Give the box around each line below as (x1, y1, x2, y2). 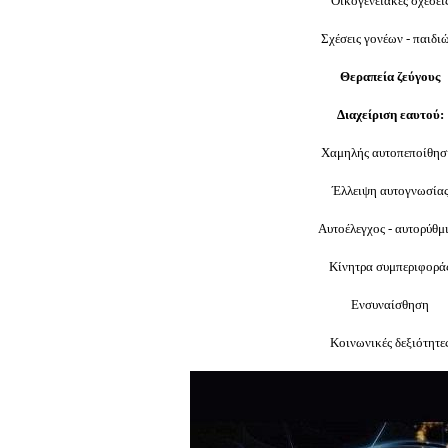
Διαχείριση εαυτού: (336, 107, 444, 122)
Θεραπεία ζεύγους (340, 69, 440, 84)
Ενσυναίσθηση (351, 297, 429, 312)
